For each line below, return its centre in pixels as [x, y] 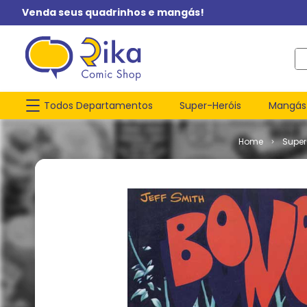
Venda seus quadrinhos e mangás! [113, 12]
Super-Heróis [211, 105]
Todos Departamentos [98, 105]
